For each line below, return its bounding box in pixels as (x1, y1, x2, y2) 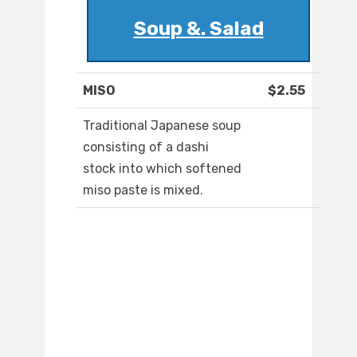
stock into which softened (83, 161, 241, 177)
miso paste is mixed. (83, 182, 203, 198)
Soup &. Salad (133, 18, 264, 41)
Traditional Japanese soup (83, 118, 241, 134)
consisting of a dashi (83, 139, 209, 155)
